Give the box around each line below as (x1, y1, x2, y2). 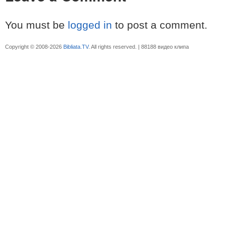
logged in (68, 19, 112, 31)
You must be (5, 19, 68, 31)
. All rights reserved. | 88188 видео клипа (88, 44, 189, 50)
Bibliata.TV (63, 44, 88, 50)
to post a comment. (112, 19, 207, 31)
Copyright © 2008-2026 (5, 44, 63, 50)
